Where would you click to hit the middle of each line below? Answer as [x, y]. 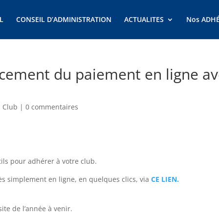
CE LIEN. [165, 179]
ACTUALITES [144, 19]
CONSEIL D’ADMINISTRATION [64, 19]
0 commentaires [52, 107]
